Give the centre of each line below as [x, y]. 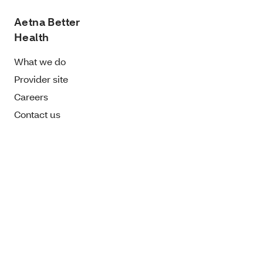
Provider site [41, 79]
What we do [40, 61]
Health [32, 37]
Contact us [37, 114]
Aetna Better [47, 22]
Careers [31, 96]
